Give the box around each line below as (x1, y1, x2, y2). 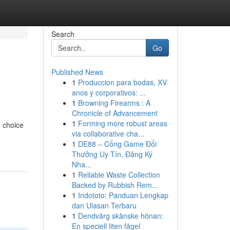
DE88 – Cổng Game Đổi (78, 139, 157, 149)
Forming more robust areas (78, 118, 167, 128)
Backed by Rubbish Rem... (71, 180, 158, 190)
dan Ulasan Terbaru (71, 200, 137, 210)
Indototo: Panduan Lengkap (78, 190, 168, 200)
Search (51, 29, 74, 39)
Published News (51, 67, 103, 77)
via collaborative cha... (71, 128, 144, 139)
